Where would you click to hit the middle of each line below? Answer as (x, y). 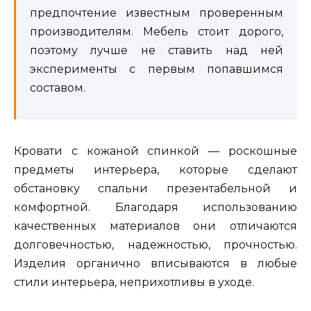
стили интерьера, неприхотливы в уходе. (134, 283)
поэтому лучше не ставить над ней (157, 51)
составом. (58, 88)
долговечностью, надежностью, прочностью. (155, 245)
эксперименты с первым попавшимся (157, 69)
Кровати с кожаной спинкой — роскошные (155, 151)
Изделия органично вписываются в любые (155, 264)
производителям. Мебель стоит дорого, (157, 32)
